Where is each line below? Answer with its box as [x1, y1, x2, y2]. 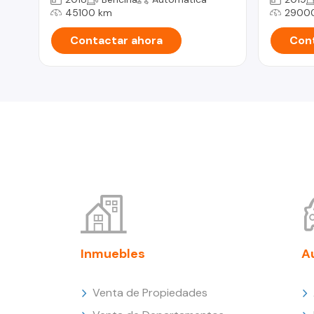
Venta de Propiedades [93, 285, 207, 300]
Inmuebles [81, 245, 145, 262]
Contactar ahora [70, 32, 163, 48]
